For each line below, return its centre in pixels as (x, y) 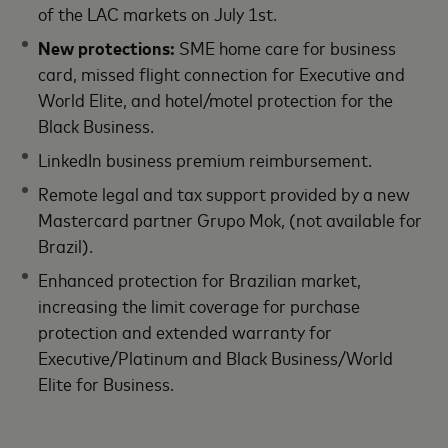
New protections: (109, 46)
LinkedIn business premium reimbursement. (205, 158)
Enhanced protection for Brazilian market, (200, 278)
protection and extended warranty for (185, 330)
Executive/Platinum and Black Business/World (216, 356)
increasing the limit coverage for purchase (199, 304)
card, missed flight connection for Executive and (222, 72)
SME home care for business (288, 46)
